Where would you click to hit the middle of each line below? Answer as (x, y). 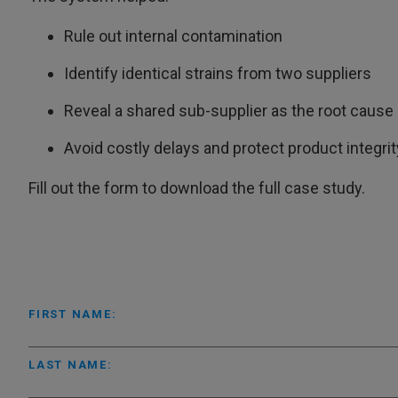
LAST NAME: (71, 364)
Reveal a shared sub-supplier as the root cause (229, 110)
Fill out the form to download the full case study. (197, 187)
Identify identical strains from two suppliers (218, 73)
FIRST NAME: (73, 314)
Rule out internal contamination (173, 36)
